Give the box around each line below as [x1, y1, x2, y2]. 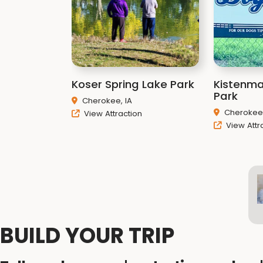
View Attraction [82, 108, 142, 119]
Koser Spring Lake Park [72, 77, 194, 92]
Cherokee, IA [82, 95, 132, 106]
